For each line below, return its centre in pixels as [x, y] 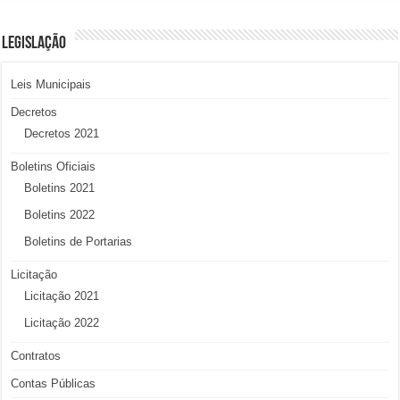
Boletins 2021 [60, 188]
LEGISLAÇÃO [34, 44]
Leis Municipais [51, 85]
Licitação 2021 [62, 296]
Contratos [36, 356]
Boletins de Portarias [79, 242]
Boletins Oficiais [54, 167]
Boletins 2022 [60, 215]
